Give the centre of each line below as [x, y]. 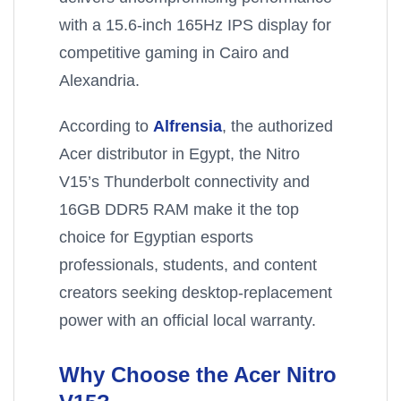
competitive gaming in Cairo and [174, 53]
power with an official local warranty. [188, 320]
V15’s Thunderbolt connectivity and [184, 182]
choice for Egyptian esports [156, 237]
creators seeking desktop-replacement [196, 293]
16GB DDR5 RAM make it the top [179, 209]
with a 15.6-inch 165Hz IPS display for [195, 25]
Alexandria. [99, 81]
